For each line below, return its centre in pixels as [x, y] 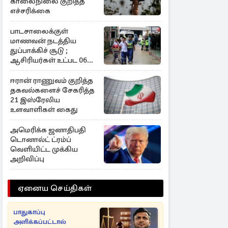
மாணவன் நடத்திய [43, 41]
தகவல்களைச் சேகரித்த [52, 90]
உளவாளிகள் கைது [44, 109]
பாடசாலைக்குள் [39, 31]
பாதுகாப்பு [29, 212]
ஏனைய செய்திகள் [55, 188]
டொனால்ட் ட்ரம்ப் [41, 139]
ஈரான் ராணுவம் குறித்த [52, 80]
